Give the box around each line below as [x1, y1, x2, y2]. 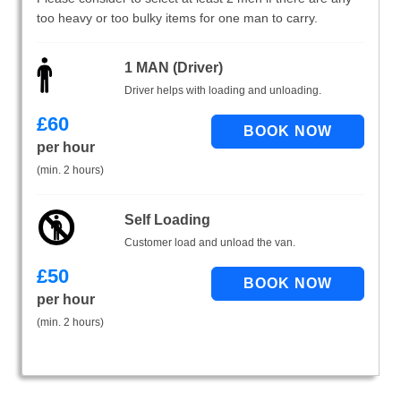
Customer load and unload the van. [124, 236, 295, 250]
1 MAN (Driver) [124, 60, 223, 76]
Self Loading [124, 212, 210, 228]
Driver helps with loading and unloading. [124, 84, 321, 98]
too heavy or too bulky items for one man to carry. [37, 11, 318, 26]
